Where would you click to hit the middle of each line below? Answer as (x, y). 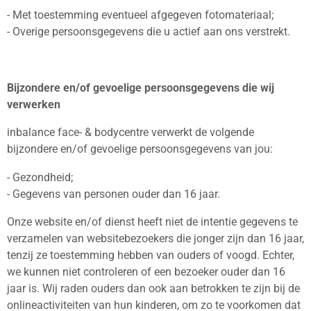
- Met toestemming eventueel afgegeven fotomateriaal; (140, 15)
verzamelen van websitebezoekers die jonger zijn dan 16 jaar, (155, 238)
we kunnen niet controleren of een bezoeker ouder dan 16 (146, 271)
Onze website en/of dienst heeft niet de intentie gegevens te (152, 221)
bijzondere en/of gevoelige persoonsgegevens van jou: (140, 149)
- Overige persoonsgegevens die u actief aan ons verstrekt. (149, 32)
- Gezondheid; (40, 177)
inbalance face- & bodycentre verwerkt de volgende (131, 133)
